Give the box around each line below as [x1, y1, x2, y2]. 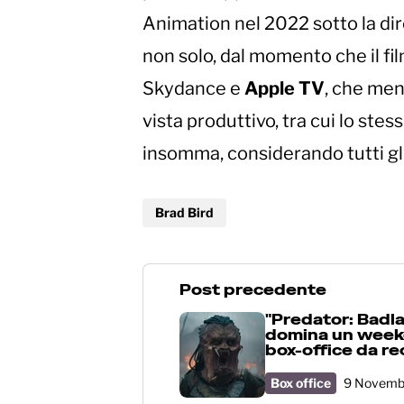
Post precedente [179, 280, 326, 300]
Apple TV [244, 78, 325, 100]
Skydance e [142, 78, 244, 100]
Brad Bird [155, 205, 214, 221]
